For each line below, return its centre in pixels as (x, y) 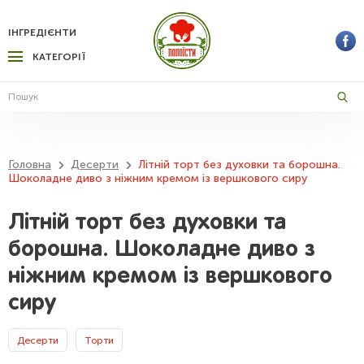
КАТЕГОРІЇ (59, 57)
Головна (30, 165)
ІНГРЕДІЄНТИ (42, 32)
